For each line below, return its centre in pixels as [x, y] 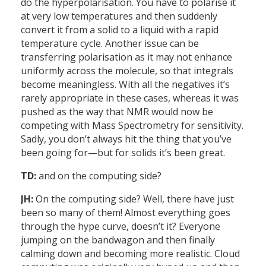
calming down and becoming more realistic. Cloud [130, 254]
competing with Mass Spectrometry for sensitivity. [132, 126]
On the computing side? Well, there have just [134, 199]
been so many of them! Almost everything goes [126, 213]
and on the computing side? [99, 176]
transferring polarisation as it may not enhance [126, 57]
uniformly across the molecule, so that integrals [127, 71]
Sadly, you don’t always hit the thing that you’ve [126, 139]
